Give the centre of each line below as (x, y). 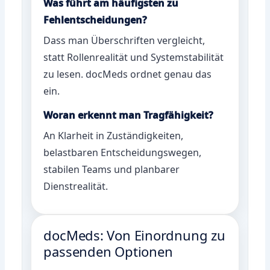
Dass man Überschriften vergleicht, (124, 40)
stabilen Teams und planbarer (112, 169)
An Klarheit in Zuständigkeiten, (114, 135)
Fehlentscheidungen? (96, 20)
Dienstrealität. (76, 186)
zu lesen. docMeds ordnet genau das (128, 74)
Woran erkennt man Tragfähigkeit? (129, 115)
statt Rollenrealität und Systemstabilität (134, 57)
